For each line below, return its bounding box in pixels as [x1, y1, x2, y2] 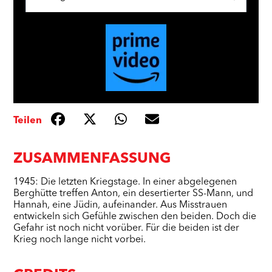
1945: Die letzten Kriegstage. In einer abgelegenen [13, 177, 237, 188]
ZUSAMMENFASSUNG [13, 152, 171, 167]
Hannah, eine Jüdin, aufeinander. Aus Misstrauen [13, 200, 228, 211]
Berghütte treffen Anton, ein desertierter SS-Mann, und [13, 189, 254, 199]
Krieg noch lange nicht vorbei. [13, 235, 146, 245]
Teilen [13, 115, 42, 126]
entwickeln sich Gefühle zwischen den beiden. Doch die [13, 212, 257, 222]
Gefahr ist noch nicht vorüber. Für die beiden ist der [13, 223, 240, 234]
